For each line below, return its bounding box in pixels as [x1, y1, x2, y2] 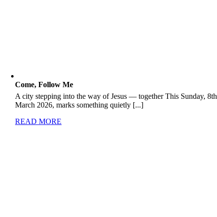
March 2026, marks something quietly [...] [15, 101, 144, 109]
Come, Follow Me [15, 80, 74, 89]
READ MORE [15, 117, 62, 125]
